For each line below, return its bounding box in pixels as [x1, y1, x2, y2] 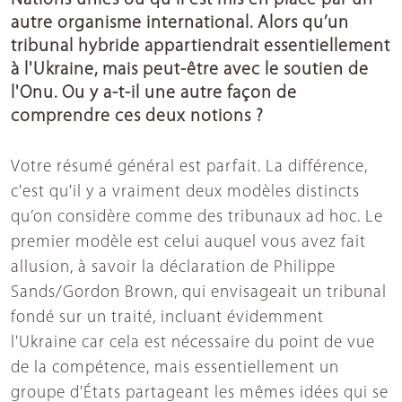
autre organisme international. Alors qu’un [11, 14, 349, 33]
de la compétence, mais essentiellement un [11, 360, 339, 378]
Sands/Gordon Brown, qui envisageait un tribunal [11, 284, 387, 302]
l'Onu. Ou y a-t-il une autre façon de [11, 84, 297, 103]
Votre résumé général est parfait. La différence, [11, 159, 368, 177]
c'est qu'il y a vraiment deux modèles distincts [11, 184, 360, 202]
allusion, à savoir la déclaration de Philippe [11, 259, 336, 277]
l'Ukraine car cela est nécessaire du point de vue [11, 335, 375, 353]
